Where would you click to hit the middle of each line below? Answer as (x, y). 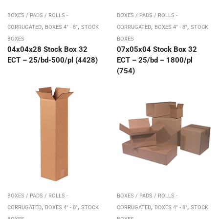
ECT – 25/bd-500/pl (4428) (53, 60)
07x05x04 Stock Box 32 (157, 50)
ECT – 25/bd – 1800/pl (155, 60)
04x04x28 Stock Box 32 (47, 50)
